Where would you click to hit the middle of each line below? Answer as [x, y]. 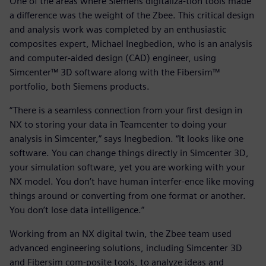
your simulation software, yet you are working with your [127, 167]
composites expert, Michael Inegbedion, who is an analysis [131, 44]
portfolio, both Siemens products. [80, 87]
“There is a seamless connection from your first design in [126, 110]
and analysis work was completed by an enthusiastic [118, 30]
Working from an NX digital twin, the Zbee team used [121, 234]
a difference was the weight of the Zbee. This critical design [132, 15]
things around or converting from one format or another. [128, 196]
